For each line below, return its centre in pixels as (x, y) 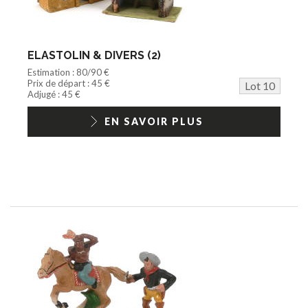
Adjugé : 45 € (54, 94)
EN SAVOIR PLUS (154, 121)
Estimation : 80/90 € (68, 72)
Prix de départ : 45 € (69, 83)
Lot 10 (260, 85)
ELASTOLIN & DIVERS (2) (94, 55)
